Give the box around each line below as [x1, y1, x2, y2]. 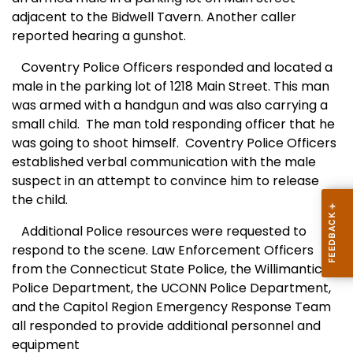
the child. [12, 191, 68, 210]
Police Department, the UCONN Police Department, [12, 279, 331, 298]
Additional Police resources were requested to [12, 222, 307, 241]
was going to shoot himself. [12, 134, 179, 153]
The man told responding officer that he [86, 115, 335, 134]
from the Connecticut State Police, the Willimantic [12, 260, 322, 279]
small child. [12, 115, 80, 134]
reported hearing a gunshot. [12, 27, 186, 46]
